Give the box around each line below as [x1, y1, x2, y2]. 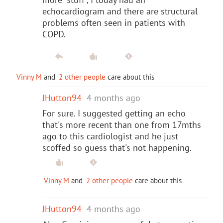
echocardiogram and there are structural [42, 5, 198, 17]
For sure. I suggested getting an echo [42, 107, 186, 119]
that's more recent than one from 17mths [42, 118, 201, 130]
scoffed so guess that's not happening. [42, 141, 192, 153]
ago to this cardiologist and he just [42, 130, 178, 142]
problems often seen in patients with [42, 16, 185, 28]
